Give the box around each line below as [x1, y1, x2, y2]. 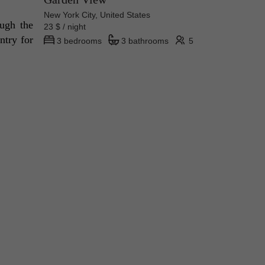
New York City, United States [44, 10, 150, 20]
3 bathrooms [121, 36, 169, 46]
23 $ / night [44, 22, 95, 32]
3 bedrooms [57, 36, 102, 46]
